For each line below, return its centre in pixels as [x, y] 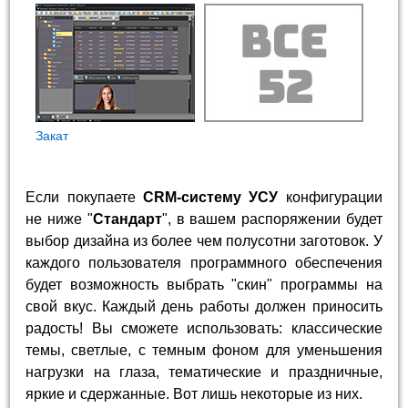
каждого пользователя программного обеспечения [204, 262]
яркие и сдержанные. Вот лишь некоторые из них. [194, 393]
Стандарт [127, 219]
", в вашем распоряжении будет [272, 219]
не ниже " [59, 219]
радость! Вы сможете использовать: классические [204, 328]
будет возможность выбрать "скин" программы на [204, 284]
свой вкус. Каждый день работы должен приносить [204, 306]
